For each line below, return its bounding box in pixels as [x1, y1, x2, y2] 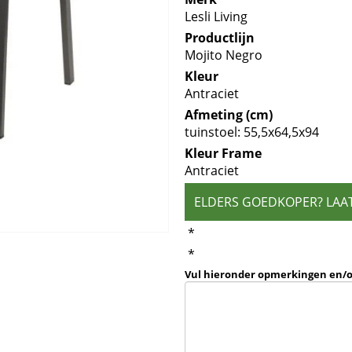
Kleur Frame [185, 145, 262, 162]
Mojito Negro [185, 46, 263, 64]
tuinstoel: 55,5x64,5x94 [185, 123, 320, 141]
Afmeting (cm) [185, 106, 273, 123]
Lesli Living [185, 8, 248, 25]
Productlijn [185, 29, 255, 46]
